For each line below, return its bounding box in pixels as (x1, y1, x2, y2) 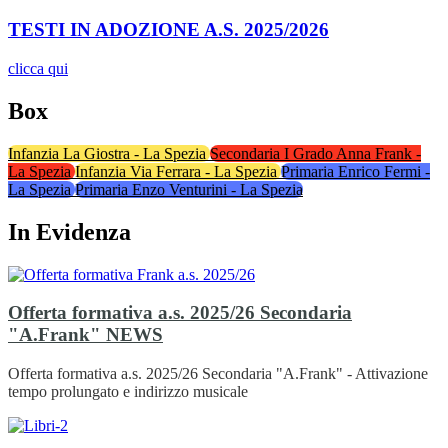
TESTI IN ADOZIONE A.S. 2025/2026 (8, 19, 329, 41)
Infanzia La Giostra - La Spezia (8, 144, 210, 162)
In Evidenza (8, 218, 131, 245)
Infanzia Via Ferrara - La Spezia (75, 162, 281, 180)
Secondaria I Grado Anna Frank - (210, 144, 421, 162)
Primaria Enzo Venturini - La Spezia (75, 180, 303, 198)
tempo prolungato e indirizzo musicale (8, 383, 248, 401)
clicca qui (8, 60, 68, 78)
